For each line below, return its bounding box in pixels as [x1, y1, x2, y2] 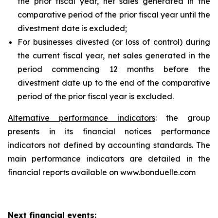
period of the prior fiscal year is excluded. [18, 91, 174, 101]
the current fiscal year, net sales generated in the [18, 51, 210, 60]
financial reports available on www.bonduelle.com [8, 167, 196, 177]
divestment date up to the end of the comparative [18, 78, 210, 88]
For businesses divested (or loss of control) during [18, 37, 210, 47]
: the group [155, 113, 210, 123]
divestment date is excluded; [18, 23, 127, 33]
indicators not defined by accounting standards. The [8, 140, 210, 150]
